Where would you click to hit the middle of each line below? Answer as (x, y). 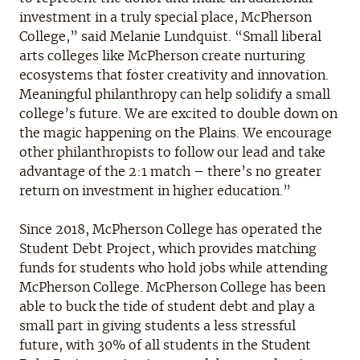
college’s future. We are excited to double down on (178, 114)
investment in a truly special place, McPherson (166, 17)
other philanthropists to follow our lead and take (172, 152)
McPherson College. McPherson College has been (172, 287)
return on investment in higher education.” (155, 191)
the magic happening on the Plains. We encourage (176, 133)
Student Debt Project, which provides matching (168, 249)
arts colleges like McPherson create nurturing (162, 56)
